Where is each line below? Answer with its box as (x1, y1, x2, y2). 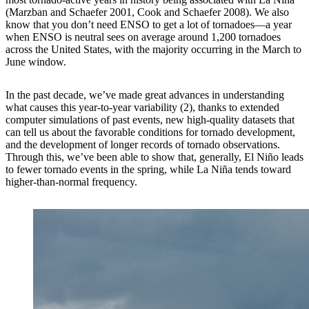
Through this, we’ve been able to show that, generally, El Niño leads (6, 150, 303, 163)
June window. (6, 55, 66, 68)
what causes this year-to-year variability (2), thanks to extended (6, 101, 279, 113)
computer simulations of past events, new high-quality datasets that (6, 113, 295, 126)
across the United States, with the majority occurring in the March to (6, 43, 301, 55)
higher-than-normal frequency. (6, 175, 137, 188)
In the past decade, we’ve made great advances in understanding (6, 88, 284, 101)
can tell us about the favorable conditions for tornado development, (6, 126, 295, 138)
